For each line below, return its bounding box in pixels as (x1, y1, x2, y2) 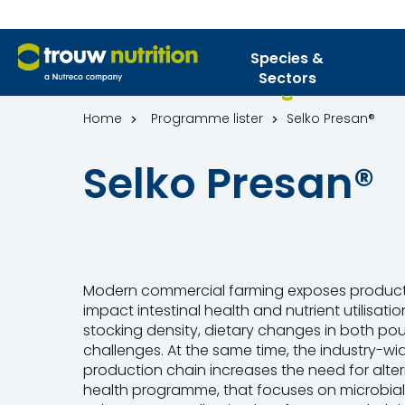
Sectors (258, 68, 316, 89)
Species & (250, 48, 325, 69)
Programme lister (151, 109, 263, 127)
